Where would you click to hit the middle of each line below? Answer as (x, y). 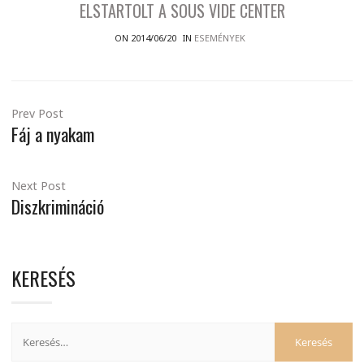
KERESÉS (43, 278)
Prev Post (37, 114)
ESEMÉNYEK (220, 38)
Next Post (39, 186)
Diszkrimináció (58, 207)
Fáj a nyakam (53, 134)
